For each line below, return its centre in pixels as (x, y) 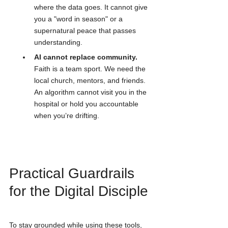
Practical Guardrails (74, 173)
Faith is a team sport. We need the (91, 69)
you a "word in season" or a (79, 19)
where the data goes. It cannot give (92, 7)
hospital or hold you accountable (87, 104)
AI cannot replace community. (86, 57)
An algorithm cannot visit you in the (91, 92)
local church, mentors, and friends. (91, 81)
